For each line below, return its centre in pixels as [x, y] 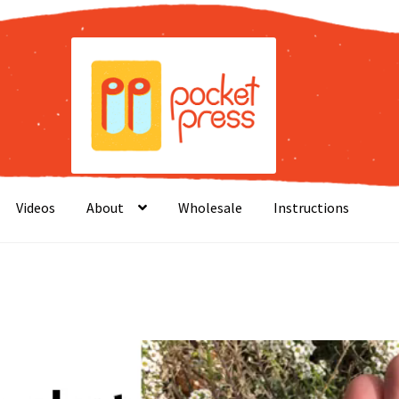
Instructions [312, 207]
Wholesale [211, 207]
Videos [36, 207]
